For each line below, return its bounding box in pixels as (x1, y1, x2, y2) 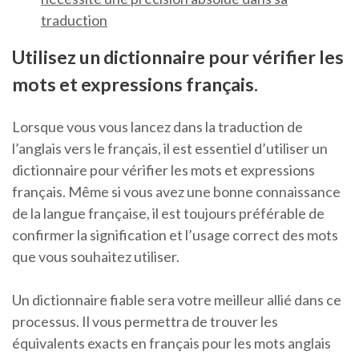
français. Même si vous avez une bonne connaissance (12, 183, 341, 201)
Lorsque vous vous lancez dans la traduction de (12, 118, 303, 136)
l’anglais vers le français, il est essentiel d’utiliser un (12, 139, 328, 158)
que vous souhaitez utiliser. (12, 248, 179, 266)
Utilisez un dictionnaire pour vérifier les (12, 46, 344, 69)
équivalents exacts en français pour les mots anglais (12, 334, 331, 353)
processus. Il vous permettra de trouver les (12, 313, 278, 331)
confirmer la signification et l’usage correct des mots (12, 226, 338, 244)
